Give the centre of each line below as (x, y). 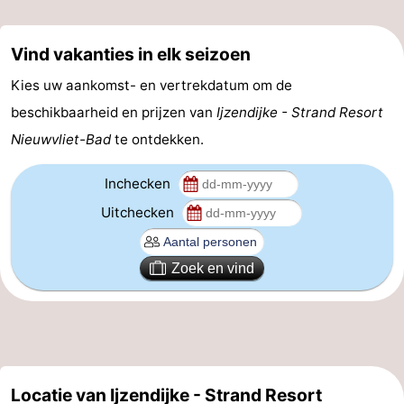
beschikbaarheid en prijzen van (114, 112)
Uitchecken (139, 212)
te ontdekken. (157, 139)
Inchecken (139, 183)
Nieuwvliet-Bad (61, 139)
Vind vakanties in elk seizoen (131, 54)
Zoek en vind (213, 268)
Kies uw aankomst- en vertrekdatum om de (151, 85)
